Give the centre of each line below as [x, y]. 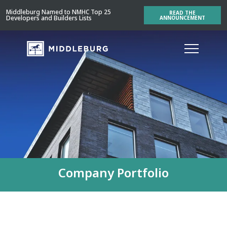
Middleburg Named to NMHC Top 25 [59, 12]
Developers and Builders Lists [49, 18]
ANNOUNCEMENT [183, 18]
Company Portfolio [113, 173]
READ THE [183, 13]
